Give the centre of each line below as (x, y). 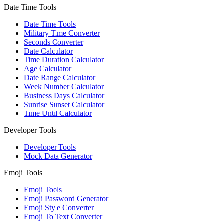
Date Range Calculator (59, 77)
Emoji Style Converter (59, 207)
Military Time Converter (62, 33)
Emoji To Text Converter (63, 216)
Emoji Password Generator (66, 198)
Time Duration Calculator (64, 59)
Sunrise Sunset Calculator (64, 104)
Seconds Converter (54, 42)
